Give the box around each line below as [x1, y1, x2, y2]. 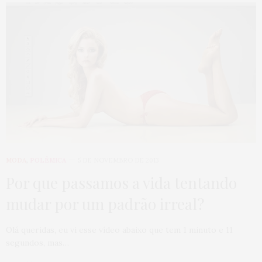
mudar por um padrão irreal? [6, 194, 204, 215]
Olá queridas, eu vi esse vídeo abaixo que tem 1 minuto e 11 [6, 225, 233, 236]
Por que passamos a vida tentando [6, 173, 237, 194]
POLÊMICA [30, 156, 66, 165]
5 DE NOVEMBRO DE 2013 [78, 156, 159, 165]
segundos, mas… [6, 237, 69, 249]
